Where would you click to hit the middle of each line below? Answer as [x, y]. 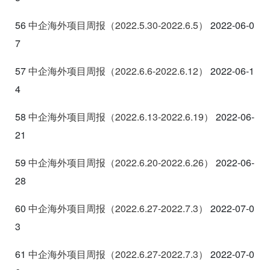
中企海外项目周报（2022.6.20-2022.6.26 [116, 162]
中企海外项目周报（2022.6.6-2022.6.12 [113, 71]
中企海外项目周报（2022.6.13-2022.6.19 [116, 116]
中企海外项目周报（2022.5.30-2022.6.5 [113, 25]
